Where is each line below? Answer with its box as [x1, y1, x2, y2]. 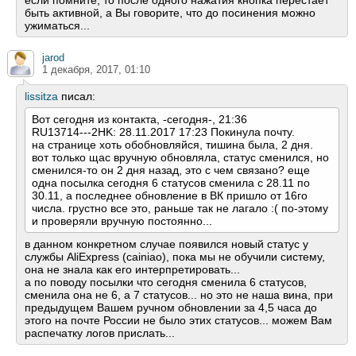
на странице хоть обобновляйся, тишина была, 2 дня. [32, 138, 313, 152]
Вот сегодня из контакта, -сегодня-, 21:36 [32, 113, 247, 126]
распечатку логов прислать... [25, 327, 175, 340]
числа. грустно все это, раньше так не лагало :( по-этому [32, 202, 328, 215]
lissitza [25, 90, 58, 103]
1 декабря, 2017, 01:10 [42, 64, 150, 76]
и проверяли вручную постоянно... [32, 215, 212, 228]
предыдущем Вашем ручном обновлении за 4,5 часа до [25, 301, 317, 315]
